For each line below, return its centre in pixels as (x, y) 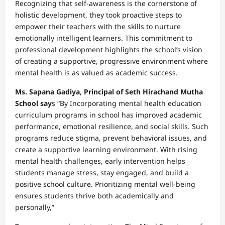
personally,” (35, 207)
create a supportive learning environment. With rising (106, 149)
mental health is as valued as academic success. (96, 72)
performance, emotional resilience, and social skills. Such (112, 126)
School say (33, 103)
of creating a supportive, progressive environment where (111, 61)
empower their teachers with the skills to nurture (98, 26)
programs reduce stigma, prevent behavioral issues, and (111, 138)
